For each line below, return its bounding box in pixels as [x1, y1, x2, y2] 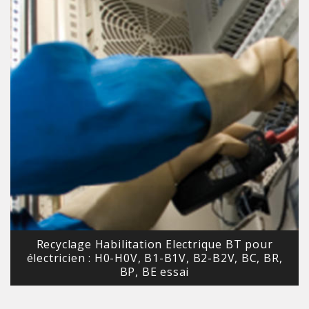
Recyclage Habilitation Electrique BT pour [36, 237, 273, 252]
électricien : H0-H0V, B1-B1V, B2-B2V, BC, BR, [26, 250, 283, 266]
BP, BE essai [119, 264, 190, 280]
